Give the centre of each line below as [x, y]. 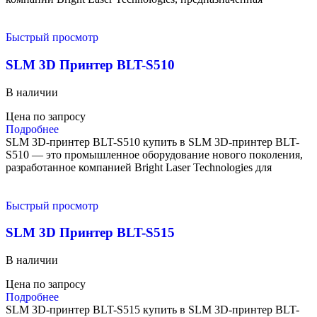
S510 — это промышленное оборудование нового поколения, [154, 154]
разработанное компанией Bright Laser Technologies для [139, 167]
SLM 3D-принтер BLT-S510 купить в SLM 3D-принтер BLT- [152, 142]
